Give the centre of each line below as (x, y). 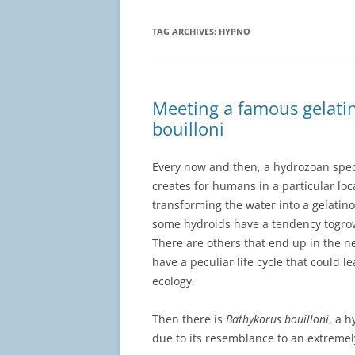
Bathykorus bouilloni (277, 319)
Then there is (189, 319)
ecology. (174, 281)
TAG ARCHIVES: (185, 32)
